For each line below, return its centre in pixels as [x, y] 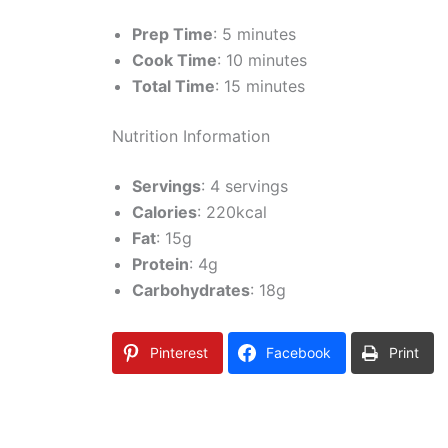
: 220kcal [232, 212]
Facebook [298, 353]
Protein [160, 264]
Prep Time [172, 34]
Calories [164, 212]
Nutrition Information [191, 136]
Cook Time [174, 60]
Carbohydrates [191, 290]
